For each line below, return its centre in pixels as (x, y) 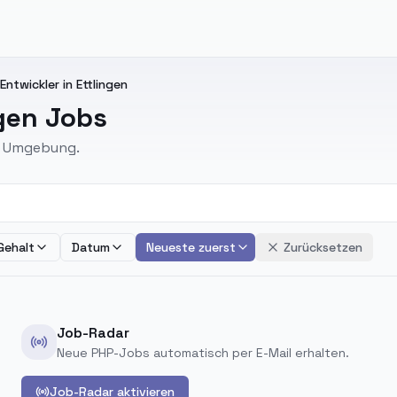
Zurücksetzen (323, 247)
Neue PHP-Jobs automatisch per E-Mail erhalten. (203, 353)
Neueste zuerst (191, 247)
